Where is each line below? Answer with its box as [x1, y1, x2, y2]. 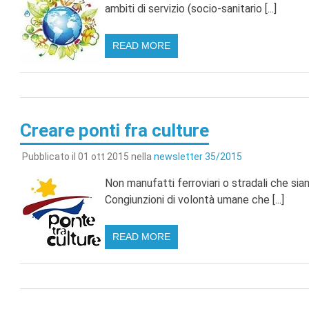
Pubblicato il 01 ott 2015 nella [21, 150, 154, 162]
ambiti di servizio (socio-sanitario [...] [104, 2, 277, 16]
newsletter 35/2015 [153, 150, 242, 162]
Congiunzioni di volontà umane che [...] [104, 192, 284, 206]
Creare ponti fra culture [19, 120, 209, 141]
